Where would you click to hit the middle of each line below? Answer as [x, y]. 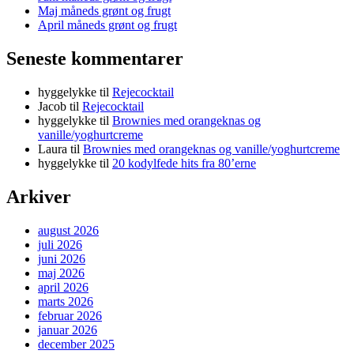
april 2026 [63, 287]
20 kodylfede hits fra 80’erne [184, 163]
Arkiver [39, 196]
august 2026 [68, 230]
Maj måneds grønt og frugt [104, 11]
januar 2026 [68, 330]
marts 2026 [66, 301]
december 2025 [76, 344]
